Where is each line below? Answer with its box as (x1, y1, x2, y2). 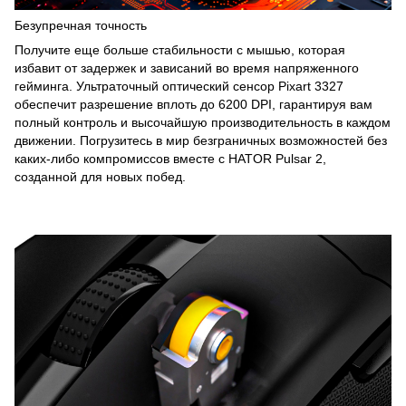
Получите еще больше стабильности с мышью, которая (14, 42, 345, 57)
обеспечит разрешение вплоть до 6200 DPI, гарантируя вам (14, 96, 372, 111)
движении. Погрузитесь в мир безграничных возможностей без (14, 132, 387, 148)
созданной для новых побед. (14, 169, 186, 184)
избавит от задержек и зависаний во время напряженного (14, 60, 359, 75)
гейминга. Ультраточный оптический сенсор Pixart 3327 (14, 78, 343, 93)
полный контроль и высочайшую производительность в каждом (14, 114, 391, 130)
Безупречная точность (14, 17, 147, 33)
